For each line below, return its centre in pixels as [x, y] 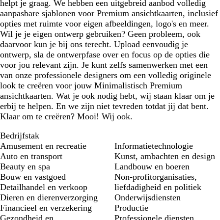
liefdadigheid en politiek [158, 187]
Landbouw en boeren [152, 167]
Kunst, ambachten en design [165, 156]
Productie [131, 208]
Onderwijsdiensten [148, 198]
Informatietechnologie [154, 146]
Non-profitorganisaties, [156, 177]
